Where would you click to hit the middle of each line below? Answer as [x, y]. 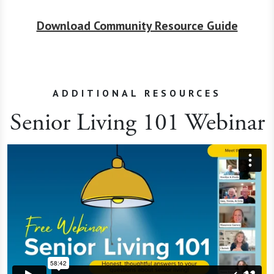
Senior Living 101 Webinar [137, 122]
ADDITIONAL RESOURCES [137, 93]
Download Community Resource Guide [137, 25]
